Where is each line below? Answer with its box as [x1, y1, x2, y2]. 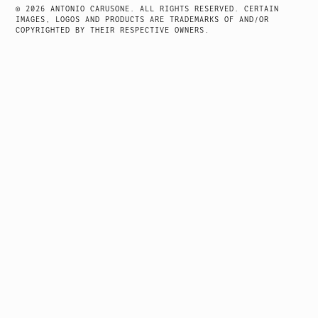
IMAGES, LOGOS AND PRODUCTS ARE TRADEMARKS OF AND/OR [16, 15, 270, 23]
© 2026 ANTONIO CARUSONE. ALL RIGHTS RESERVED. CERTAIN [16, 4, 280, 13]
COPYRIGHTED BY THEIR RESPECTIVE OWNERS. [16, 26, 210, 34]
